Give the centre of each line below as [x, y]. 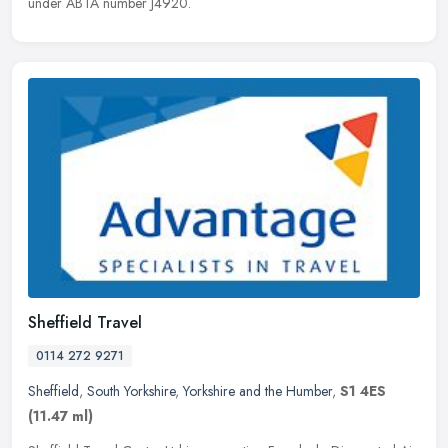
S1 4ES [363, 391]
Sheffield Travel [85, 323]
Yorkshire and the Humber [257, 391]
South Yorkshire [131, 391]
